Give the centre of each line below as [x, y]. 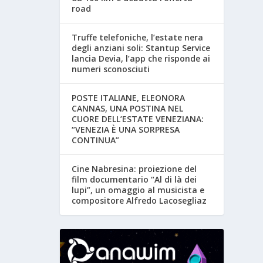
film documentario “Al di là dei [134, 180]
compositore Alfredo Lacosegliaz [139, 201]
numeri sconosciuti [111, 69]
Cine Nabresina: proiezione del [134, 169]
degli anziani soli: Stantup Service [141, 48]
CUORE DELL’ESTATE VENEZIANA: [138, 119]
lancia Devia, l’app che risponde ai [141, 59]
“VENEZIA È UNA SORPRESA [126, 130]
